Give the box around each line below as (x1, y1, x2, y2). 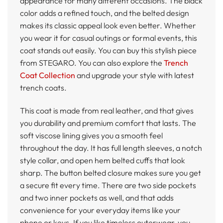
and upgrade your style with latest (75, 70, 194, 80)
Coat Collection (20, 70, 75, 80)
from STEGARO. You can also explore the (20, 57, 164, 68)
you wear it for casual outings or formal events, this (20, 32, 197, 43)
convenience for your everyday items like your (20, 205, 181, 215)
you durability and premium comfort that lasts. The (20, 117, 196, 128)
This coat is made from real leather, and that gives (20, 105, 194, 115)
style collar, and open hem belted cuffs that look (20, 155, 185, 165)
